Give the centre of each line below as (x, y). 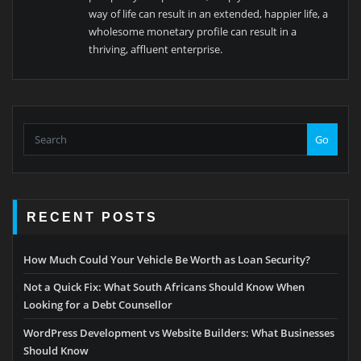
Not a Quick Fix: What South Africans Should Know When (164, 287)
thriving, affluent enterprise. (156, 49)
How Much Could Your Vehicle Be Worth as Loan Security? (167, 260)
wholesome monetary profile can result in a (193, 31)
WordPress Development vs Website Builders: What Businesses (179, 332)
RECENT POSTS (93, 216)
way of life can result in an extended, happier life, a (209, 13)
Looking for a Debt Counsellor (98, 305)
